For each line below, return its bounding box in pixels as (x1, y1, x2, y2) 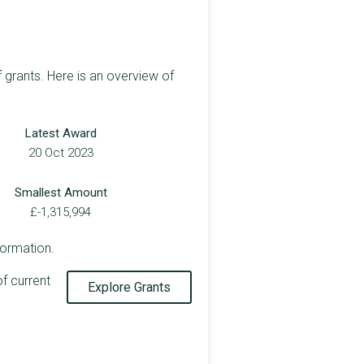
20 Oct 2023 (28, 145, 93, 160)
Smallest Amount (14, 184, 107, 200)
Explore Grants (88, 279, 171, 295)
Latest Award (24, 125, 97, 141)
